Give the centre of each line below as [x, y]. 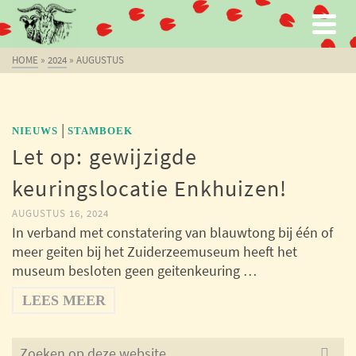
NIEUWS [35, 131]
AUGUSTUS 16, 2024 [60, 213]
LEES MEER [64, 300]
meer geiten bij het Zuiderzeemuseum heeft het [155, 252]
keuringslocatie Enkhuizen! [150, 188]
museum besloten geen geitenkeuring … [134, 271]
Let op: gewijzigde [105, 157]
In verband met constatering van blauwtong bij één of [172, 232]
